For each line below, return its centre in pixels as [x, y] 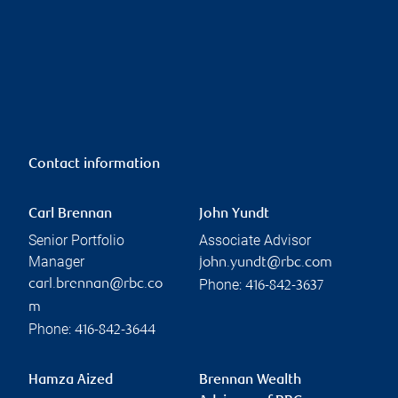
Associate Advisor [255, 240]
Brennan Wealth [250, 380]
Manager [56, 261]
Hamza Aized [71, 380]
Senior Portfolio [76, 240]
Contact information [94, 164]
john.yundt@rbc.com [266, 263]
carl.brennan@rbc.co [96, 284]
